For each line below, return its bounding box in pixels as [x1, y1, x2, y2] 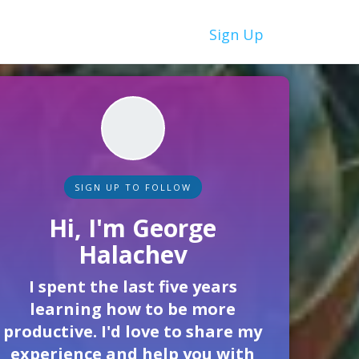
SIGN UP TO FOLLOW [74, 181, 192, 193]
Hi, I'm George [49, 212, 217, 244]
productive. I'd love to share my [3, 321, 263, 342]
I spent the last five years [28, 276, 237, 297]
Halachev [78, 238, 188, 271]
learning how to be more [30, 298, 236, 320]
